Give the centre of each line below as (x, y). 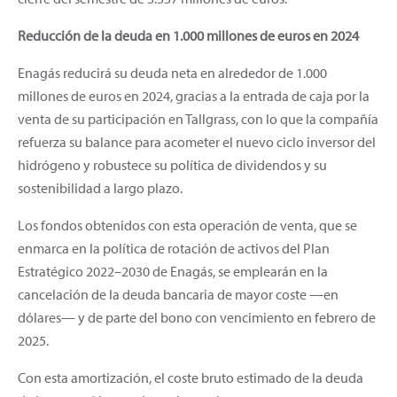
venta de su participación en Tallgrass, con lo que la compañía (198, 118)
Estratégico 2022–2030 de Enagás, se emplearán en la (173, 271)
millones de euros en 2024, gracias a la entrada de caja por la (194, 95)
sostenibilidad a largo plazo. (100, 187)
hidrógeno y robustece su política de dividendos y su (172, 164)
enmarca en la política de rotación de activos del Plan (174, 248)
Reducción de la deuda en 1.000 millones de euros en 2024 (188, 35)
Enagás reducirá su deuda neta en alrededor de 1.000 (172, 72)
